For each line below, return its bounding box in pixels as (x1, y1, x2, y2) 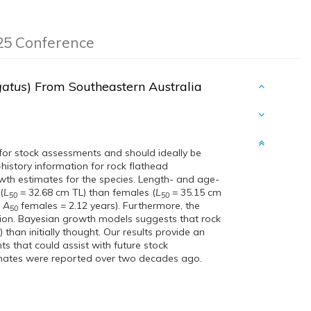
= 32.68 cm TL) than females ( (17, 186, 155, 199)
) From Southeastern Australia (27, 78, 205, 94)
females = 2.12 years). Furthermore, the (18, 199, 200, 212)
